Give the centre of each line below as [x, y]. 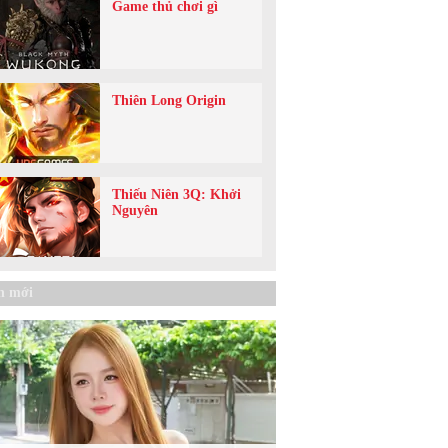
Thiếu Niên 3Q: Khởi [176, 194]
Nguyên [135, 210]
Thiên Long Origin [169, 100]
